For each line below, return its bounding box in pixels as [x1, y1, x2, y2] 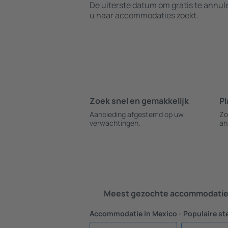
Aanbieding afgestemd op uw [90, 109, 184, 119]
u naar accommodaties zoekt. [90, 10, 198, 21]
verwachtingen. [90, 118, 140, 128]
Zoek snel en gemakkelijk [90, 95, 189, 106]
